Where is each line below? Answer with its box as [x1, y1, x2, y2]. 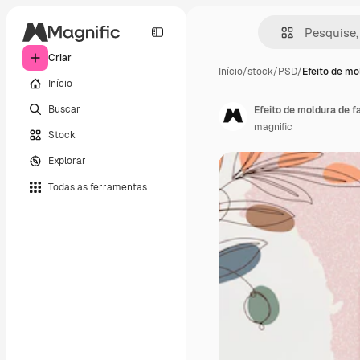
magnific [254, 121, 292, 133]
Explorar [48, 153, 86, 167]
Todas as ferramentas [48, 180, 147, 194]
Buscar [48, 102, 80, 116]
